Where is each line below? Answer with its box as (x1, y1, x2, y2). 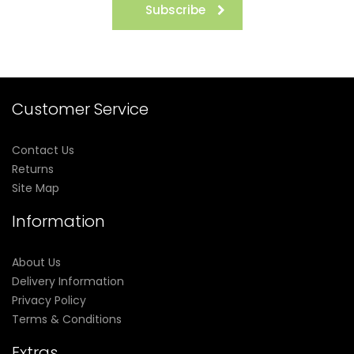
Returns (12, 160, 54, 177)
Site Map (12, 179, 59, 196)
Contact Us (12, 141, 74, 158)
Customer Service (12, 97, 149, 120)
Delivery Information (12, 273, 124, 289)
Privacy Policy (12, 292, 86, 308)
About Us (12, 254, 61, 270)
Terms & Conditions (12, 311, 122, 327)
